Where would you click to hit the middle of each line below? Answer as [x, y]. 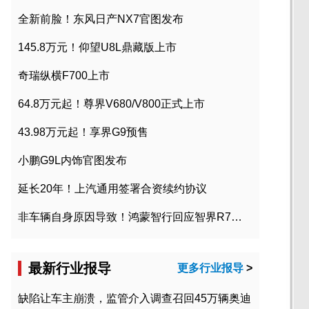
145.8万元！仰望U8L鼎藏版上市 [97, 48]
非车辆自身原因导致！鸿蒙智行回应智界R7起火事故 [237, 217]
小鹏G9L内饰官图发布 [72, 161]
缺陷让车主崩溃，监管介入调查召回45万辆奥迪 [134, 299]
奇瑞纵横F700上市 [64, 76]
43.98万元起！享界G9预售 [83, 132]
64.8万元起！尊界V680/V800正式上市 [111, 104]
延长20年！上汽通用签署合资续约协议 [112, 189]
